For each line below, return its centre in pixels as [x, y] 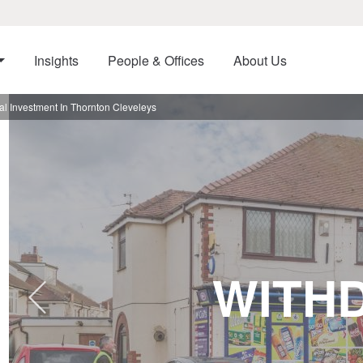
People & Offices [156, 60]
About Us [260, 60]
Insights [56, 60]
